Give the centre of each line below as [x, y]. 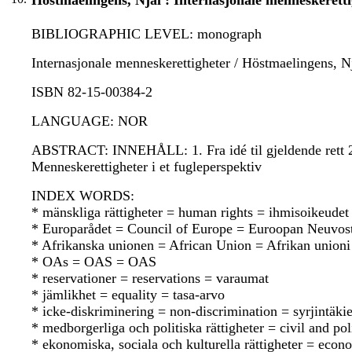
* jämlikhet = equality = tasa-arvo [128, 295]
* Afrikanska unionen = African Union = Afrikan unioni [191, 246]
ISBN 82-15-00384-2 [92, 92]
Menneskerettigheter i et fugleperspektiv [147, 167]
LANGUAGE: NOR [90, 121]
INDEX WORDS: [83, 196]
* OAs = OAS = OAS [94, 262]
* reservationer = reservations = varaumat [150, 279]
